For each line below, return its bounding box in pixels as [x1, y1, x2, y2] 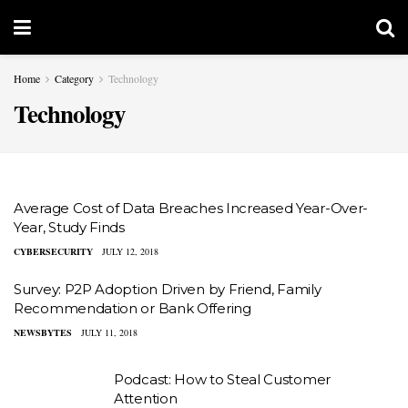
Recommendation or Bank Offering [14, 300, 251, 317]
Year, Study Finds [14, 219, 125, 236]
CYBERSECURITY [14, 245, 93, 258]
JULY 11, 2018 [81, 326, 138, 339]
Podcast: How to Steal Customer [114, 371, 331, 388]
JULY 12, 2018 [102, 245, 158, 258]
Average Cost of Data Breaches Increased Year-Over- [14, 199, 369, 217]
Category [55, 71, 94, 86]
